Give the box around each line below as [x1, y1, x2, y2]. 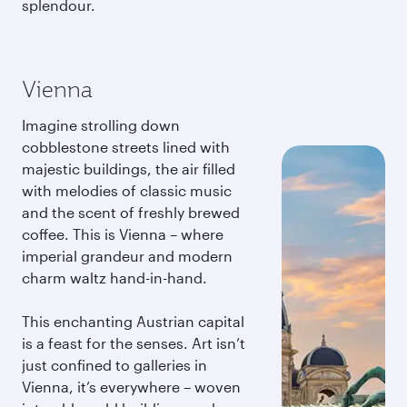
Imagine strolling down [22, 116, 180, 134]
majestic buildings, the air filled [22, 160, 235, 177]
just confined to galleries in [22, 356, 207, 373]
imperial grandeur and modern [22, 247, 233, 264]
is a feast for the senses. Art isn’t [22, 334, 245, 352]
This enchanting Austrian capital [22, 313, 244, 330]
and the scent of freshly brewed [22, 203, 240, 221]
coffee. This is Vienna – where [22, 225, 223, 243]
